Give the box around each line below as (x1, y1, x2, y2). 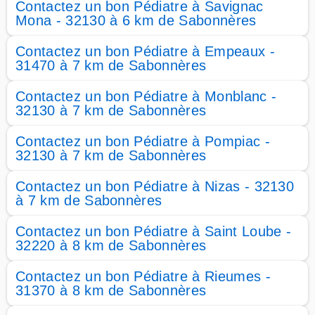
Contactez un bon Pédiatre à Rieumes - (15, 269, 271, 284)
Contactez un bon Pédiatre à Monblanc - (15, 89, 277, 104)
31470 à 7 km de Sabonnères (15, 58, 207, 73)
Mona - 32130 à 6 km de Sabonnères (15, 13, 257, 28)
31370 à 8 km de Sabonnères (15, 283, 207, 298)
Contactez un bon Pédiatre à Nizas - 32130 (15, 179, 295, 194)
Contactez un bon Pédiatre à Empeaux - (15, 44, 275, 59)
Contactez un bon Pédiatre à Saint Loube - (15, 224, 292, 239)
